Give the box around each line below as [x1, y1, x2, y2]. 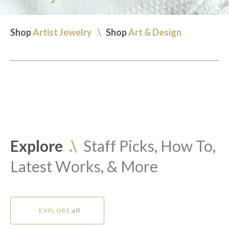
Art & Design [128, 26, 181, 38]
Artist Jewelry [33, 26, 92, 38]
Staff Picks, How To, [77, 136, 216, 155]
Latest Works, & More [10, 156, 158, 175]
